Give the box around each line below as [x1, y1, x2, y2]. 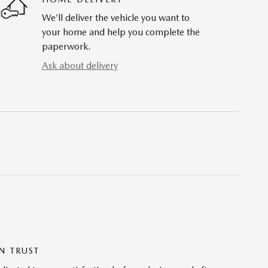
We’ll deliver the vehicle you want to [42, 12, 190, 24]
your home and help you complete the [42, 26, 200, 38]
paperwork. [42, 41, 91, 53]
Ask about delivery [42, 60, 118, 72]
